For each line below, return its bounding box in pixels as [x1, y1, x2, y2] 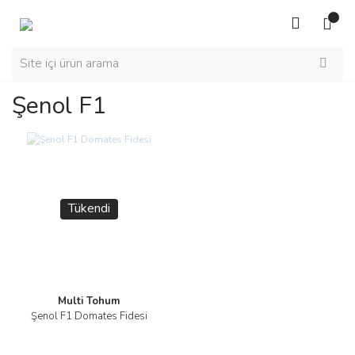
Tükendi [67, 200, 110, 217]
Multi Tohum [58, 294, 120, 308]
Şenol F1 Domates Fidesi [30, 309, 147, 323]
